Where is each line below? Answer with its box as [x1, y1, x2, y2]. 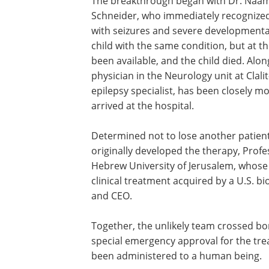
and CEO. [91, 189, 132, 202]
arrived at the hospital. [91, 99, 194, 112]
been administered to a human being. [91, 249, 262, 262]
